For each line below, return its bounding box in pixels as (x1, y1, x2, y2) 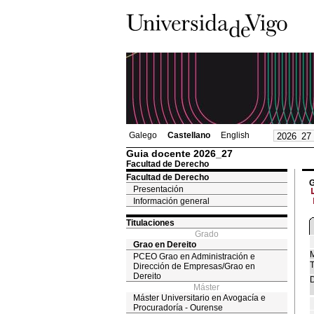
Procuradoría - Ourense (132, 303, 223, 313)
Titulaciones (125, 218, 175, 228)
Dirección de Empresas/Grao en (132, 261, 255, 271)
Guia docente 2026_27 (125, 148, 233, 159)
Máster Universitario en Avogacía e (132, 293, 266, 303)
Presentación (132, 184, 184, 194)
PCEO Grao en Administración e (132, 252, 255, 261)
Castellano (167, 130, 210, 140)
